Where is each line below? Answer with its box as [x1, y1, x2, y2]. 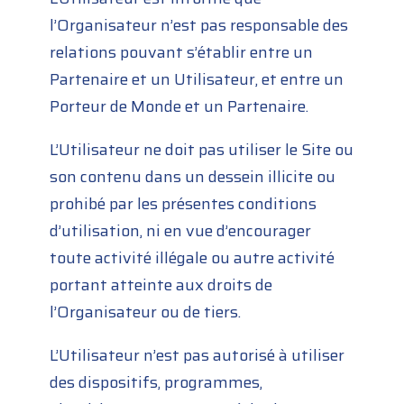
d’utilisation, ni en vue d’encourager [50, 218, 312, 244]
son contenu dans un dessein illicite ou [50, 164, 336, 190]
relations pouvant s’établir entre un [50, 40, 314, 66]
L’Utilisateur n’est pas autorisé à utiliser [50, 343, 345, 369]
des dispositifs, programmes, [50, 370, 263, 396]
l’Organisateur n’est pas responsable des [50, 13, 349, 39]
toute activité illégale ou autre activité [50, 245, 335, 271]
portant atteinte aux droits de [50, 272, 273, 298]
